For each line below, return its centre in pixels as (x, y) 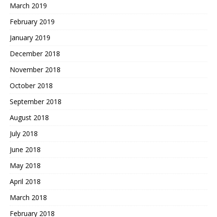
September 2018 (36, 101)
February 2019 (32, 21)
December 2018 (35, 53)
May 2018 (25, 165)
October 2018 (31, 85)
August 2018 (29, 117)
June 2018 (25, 149)
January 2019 (30, 37)
